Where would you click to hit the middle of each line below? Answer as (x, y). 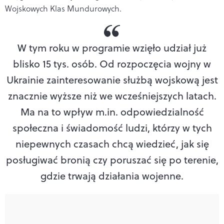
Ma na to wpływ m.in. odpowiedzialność (112, 111)
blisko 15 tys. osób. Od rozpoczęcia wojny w (112, 63)
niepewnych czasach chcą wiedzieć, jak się (112, 143)
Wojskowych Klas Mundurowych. (63, 8)
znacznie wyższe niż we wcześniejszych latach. (112, 95)
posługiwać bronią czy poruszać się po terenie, (112, 159)
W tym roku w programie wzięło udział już (112, 47)
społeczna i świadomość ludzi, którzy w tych (112, 127)
